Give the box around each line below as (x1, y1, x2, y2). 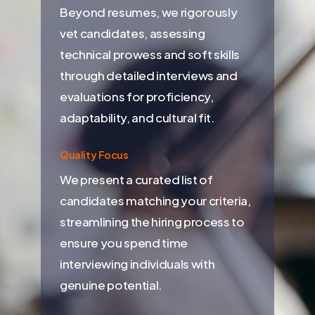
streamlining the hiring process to (60, 213, 245, 229)
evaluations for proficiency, (60, 89, 214, 105)
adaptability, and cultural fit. (60, 110, 215, 126)
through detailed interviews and (60, 67, 238, 84)
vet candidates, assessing (60, 25, 205, 41)
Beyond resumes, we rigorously (60, 4, 238, 20)
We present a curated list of (60, 171, 213, 187)
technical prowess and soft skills (60, 46, 240, 63)
